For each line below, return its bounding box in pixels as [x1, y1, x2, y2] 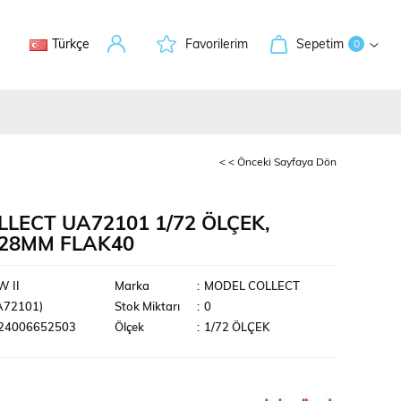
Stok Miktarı [115, 302, 181, 313]
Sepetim [296, 38, 344, 52]
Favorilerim [185, 38, 249, 52]
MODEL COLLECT [204, 281, 301, 293]
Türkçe [51, 38, 90, 52]
